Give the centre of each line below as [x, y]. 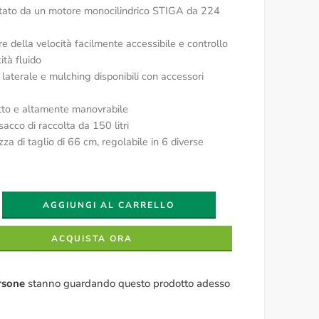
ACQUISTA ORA [91, 239]
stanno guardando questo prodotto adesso [127, 283]
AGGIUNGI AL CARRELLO [109, 205]
